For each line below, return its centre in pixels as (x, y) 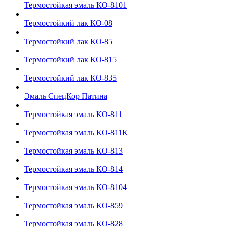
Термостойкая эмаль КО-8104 (75, 187)
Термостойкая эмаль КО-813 (73, 151)
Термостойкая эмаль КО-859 (73, 205)
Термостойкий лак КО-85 (68, 41)
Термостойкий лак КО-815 (70, 60)
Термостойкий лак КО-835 (70, 78)
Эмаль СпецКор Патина (66, 96)
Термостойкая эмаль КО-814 (73, 169)
